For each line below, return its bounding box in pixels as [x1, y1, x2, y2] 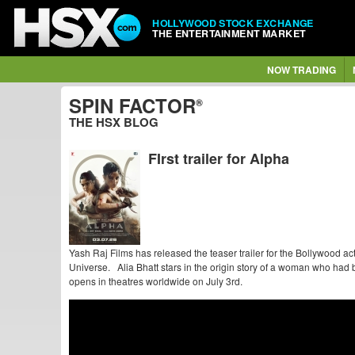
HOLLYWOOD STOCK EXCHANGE [152, 15, 314, 30]
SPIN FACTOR [69, 92, 196, 119]
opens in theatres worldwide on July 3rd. [69, 274, 242, 288]
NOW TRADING [266, 63, 336, 77]
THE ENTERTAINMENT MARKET [152, 25, 306, 40]
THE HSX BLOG [69, 113, 158, 131]
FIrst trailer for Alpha [148, 148, 289, 169]
